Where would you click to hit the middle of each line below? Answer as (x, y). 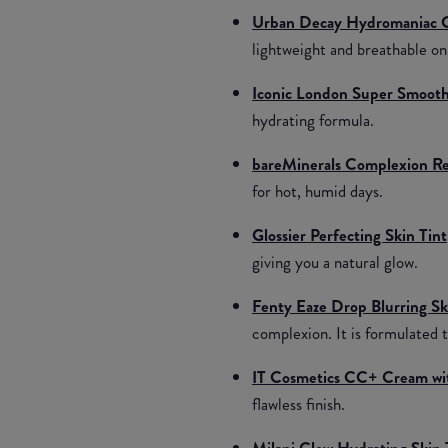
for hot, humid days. (317, 190)
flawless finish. (298, 403)
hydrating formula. (313, 119)
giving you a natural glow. (335, 261)
